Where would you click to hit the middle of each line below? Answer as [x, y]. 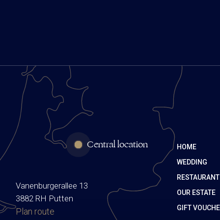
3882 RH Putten [44, 198]
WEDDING [192, 162]
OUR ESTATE [196, 192]
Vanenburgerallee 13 [52, 185]
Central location [117, 144]
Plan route [35, 211]
